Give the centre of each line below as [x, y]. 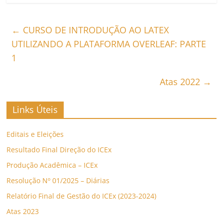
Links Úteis [35, 110]
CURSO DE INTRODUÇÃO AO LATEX [95, 30]
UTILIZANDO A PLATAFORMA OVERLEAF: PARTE [109, 44]
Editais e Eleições [35, 134]
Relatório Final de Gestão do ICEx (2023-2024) [82, 196]
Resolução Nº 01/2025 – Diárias [58, 181]
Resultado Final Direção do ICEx [59, 150]
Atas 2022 [181, 82]
